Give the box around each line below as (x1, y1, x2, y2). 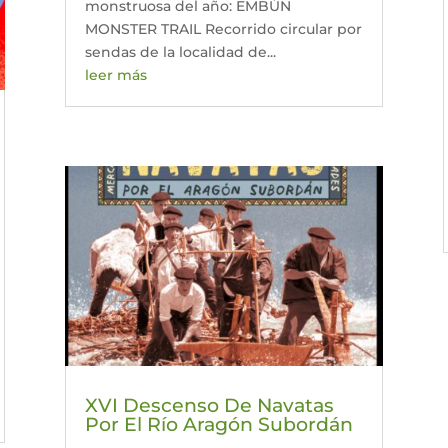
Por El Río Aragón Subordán (84, 412, 353, 436)
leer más (84, 66, 147, 85)
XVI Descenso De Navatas (84, 393, 334, 417)
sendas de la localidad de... (84, 43, 276, 62)
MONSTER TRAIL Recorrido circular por (84, 20, 362, 39)
